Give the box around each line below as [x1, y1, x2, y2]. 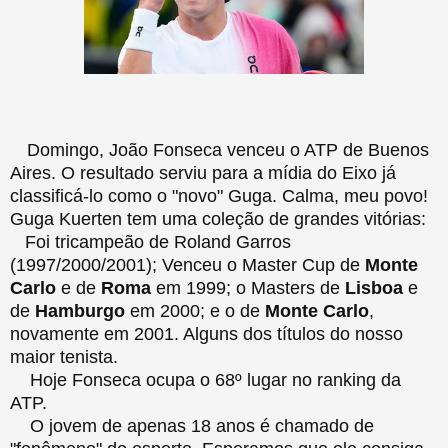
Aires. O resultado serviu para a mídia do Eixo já [10, 162, 396, 183]
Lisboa [345, 277, 403, 298]
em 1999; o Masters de [151, 277, 345, 298]
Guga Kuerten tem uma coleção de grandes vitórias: [10, 208, 426, 229]
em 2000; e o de [125, 300, 265, 321]
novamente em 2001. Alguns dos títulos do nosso [10, 323, 403, 344]
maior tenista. [10, 346, 118, 367]
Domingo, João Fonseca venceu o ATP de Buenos [22, 139, 429, 160]
